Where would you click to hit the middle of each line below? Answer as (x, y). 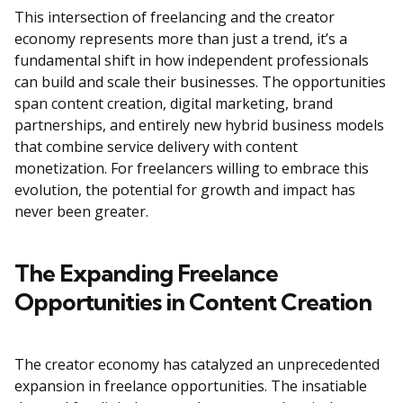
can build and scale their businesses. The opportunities (200, 82)
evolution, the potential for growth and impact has (185, 190)
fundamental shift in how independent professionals (192, 61)
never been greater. (81, 212)
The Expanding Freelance (146, 273)
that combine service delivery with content (156, 147)
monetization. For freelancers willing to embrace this (192, 169)
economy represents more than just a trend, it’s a (181, 39)
